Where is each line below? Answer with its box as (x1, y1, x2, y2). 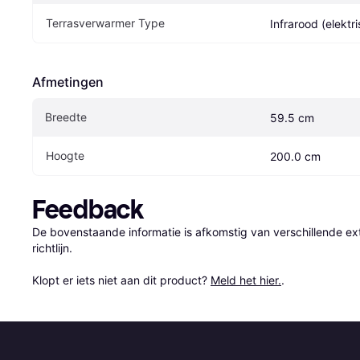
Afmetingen (32, 74, 104, 91)
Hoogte (46, 149, 84, 163)
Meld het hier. (211, 273, 281, 288)
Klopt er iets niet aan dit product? (32, 273, 211, 288)
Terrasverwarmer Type (46, 16, 165, 31)
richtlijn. (32, 241, 72, 256)
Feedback (32, 194, 144, 226)
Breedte (45, 110, 87, 125)
